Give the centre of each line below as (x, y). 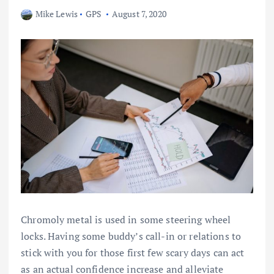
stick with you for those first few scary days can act (133, 253)
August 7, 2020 (139, 13)
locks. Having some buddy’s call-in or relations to (131, 236)
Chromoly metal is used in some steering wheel (126, 220)
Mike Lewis (56, 13)
